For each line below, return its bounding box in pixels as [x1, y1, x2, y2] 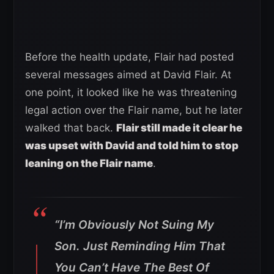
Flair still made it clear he [116, 121, 242, 134]
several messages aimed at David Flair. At [25, 68, 231, 81]
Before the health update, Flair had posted [25, 50, 234, 63]
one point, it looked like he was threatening [25, 86, 237, 98]
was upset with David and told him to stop [25, 139, 239, 152]
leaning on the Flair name [25, 157, 153, 169]
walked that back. [25, 121, 116, 134]
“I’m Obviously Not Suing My [54, 217, 214, 232]
